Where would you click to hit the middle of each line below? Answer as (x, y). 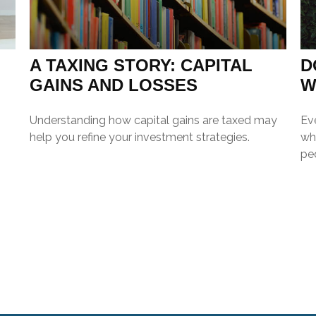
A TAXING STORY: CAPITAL (141, 65)
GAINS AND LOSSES (114, 85)
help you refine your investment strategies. (140, 137)
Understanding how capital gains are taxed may (154, 120)
